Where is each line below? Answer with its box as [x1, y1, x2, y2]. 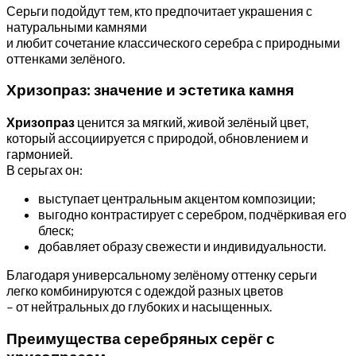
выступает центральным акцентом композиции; [38, 191, 315, 206]
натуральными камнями [6, 18, 147, 34]
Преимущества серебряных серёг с [6, 329, 275, 347]
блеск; [38, 222, 74, 238]
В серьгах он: [6, 162, 83, 177]
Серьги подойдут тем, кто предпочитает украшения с [6, 2, 312, 18]
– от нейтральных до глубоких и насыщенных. [6, 299, 272, 314]
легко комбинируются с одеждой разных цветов [6, 283, 284, 298]
